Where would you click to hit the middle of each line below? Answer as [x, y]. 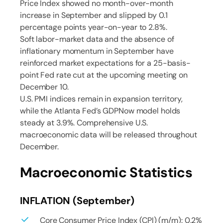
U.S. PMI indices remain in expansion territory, [101, 99]
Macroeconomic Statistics [106, 172]
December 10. [44, 87]
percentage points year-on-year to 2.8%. [94, 27]
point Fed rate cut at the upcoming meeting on [104, 75]
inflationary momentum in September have [97, 51]
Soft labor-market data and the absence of [97, 39]
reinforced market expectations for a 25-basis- [105, 63]
